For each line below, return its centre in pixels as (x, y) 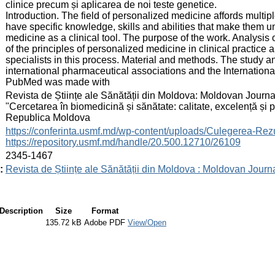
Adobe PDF (105, 222)
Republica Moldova (48, 117)
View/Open (147, 222)
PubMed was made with (58, 82)
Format (105, 211)
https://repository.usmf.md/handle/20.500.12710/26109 (123, 142)
